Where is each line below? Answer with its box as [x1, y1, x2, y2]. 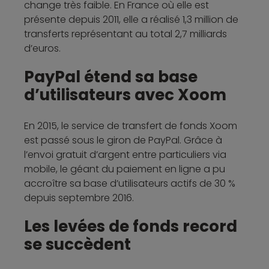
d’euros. [24, 41, 61, 55]
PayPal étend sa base [24, 65, 198, 88]
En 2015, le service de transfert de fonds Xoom [24, 118, 237, 133]
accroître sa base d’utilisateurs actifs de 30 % [24, 176, 235, 190]
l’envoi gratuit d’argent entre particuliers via [24, 147, 226, 162]
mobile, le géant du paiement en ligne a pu [24, 162, 225, 176]
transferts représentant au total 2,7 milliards [24, 26, 227, 41]
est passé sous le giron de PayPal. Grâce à [24, 133, 222, 147]
